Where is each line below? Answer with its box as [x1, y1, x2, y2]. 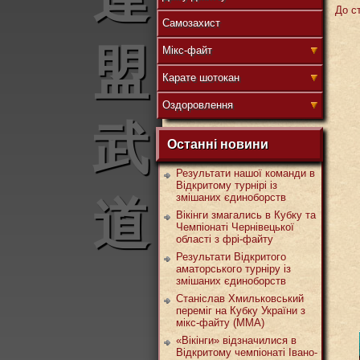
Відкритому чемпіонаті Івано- [176, 346, 317, 358]
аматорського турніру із [176, 263, 291, 275]
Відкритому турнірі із [176, 179, 277, 191]
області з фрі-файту [176, 233, 273, 245]
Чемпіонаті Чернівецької [176, 221, 294, 233]
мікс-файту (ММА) [176, 317, 264, 329]
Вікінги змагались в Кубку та [176, 209, 316, 221]
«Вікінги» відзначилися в [176, 334, 297, 346]
